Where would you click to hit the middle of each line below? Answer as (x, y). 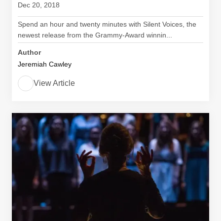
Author (29, 52)
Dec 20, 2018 (39, 5)
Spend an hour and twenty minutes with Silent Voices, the (107, 24)
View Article (54, 83)
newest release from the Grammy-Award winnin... (95, 35)
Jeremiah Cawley (45, 64)
